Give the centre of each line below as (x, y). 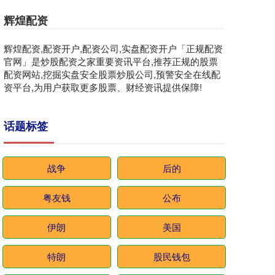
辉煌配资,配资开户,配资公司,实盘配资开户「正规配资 (113, 48)
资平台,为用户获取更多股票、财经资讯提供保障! (103, 87)
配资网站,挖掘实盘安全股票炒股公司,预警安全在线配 (112, 74)
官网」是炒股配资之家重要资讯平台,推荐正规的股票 (111, 61)
